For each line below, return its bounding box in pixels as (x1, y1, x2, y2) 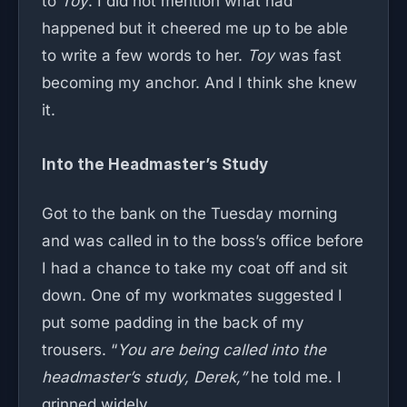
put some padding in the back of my (42, 313, 304, 332)
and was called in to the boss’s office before (42, 232, 363, 250)
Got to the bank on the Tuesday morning (42, 204, 337, 223)
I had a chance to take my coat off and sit (42, 259, 348, 277)
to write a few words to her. (42, 46, 247, 65)
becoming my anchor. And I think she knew (42, 74, 357, 92)
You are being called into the (117, 341, 326, 359)
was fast (274, 46, 342, 65)
